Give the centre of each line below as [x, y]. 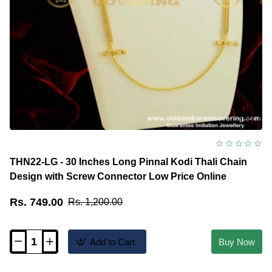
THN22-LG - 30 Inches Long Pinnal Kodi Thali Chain [128, 162]
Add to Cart [112, 242]
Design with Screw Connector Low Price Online [118, 177]
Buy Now [237, 242]
